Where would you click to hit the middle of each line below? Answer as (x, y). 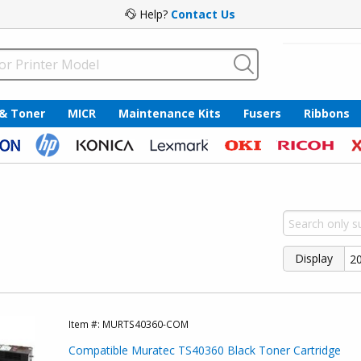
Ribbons (326, 113)
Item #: (85, 324)
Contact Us (203, 14)
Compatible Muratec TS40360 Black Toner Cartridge (204, 351)
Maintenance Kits (169, 113)
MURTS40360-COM (145, 324)
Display (314, 259)
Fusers (262, 113)
